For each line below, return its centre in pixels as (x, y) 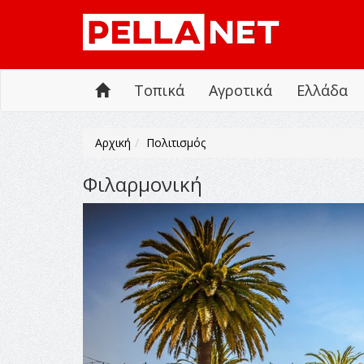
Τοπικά (159, 90)
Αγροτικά (240, 90)
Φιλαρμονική (143, 184)
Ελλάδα (322, 90)
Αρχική (113, 143)
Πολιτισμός (176, 143)
